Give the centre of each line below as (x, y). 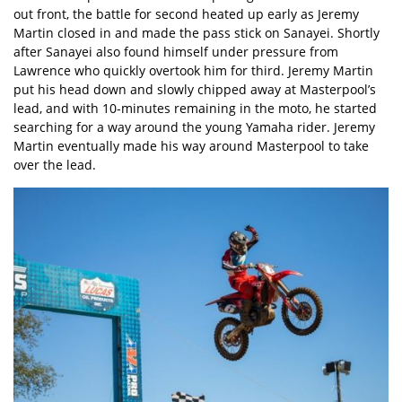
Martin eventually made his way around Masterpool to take (191, 146)
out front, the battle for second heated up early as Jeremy (186, 14)
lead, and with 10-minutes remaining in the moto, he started (195, 108)
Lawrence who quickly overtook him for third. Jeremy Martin (193, 70)
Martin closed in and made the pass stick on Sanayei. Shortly (197, 33)
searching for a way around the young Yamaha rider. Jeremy (194, 127)
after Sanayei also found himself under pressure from (176, 52)
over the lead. (55, 165)
